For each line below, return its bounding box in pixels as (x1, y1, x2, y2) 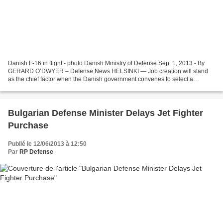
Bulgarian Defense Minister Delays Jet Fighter (8, 108, 203, 118)
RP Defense (19, 148, 53, 156)
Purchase (8, 120, 48, 131)
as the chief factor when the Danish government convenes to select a (8, 76, 193, 83)
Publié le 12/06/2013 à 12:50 (8, 140, 87, 148)
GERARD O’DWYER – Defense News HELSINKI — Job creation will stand (8, 68, 208, 75)
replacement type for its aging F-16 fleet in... (8, 84, 125, 91)
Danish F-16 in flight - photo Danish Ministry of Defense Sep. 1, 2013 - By (8, 60, 205, 67)
